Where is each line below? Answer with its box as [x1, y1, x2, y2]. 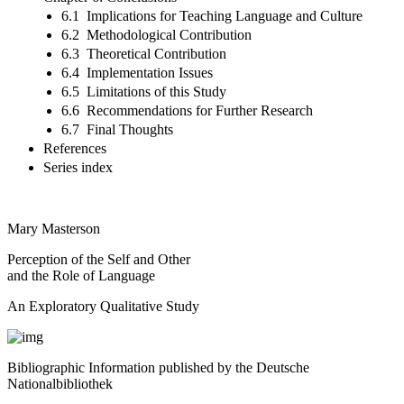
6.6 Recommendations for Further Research [61, 102, 313, 118]
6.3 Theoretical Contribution [61, 45, 226, 61]
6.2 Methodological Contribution [61, 26, 252, 42]
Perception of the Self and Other [7, 251, 190, 267]
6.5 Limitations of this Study [61, 83, 226, 99]
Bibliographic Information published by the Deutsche [7, 359, 309, 375]
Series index [43, 159, 113, 175]
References [43, 140, 106, 156]
